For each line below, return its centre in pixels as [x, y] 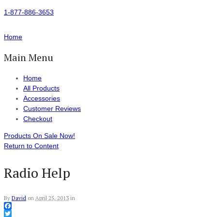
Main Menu [29, 57]
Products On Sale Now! [39, 136]
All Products [41, 88]
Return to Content [31, 146]
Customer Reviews [52, 108]
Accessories [42, 98]
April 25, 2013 [52, 198]
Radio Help [37, 173]
